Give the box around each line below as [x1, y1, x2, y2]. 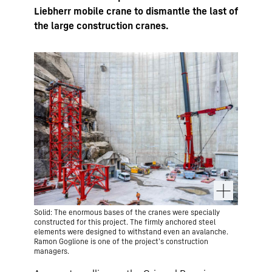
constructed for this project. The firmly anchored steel [34, 217, 216, 226]
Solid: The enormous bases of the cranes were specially [34, 208, 220, 217]
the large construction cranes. [34, 19, 169, 32]
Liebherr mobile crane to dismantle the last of [34, 5, 238, 17]
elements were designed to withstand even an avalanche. [34, 227, 228, 236]
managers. [34, 246, 69, 256]
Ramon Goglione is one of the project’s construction [34, 237, 208, 246]
